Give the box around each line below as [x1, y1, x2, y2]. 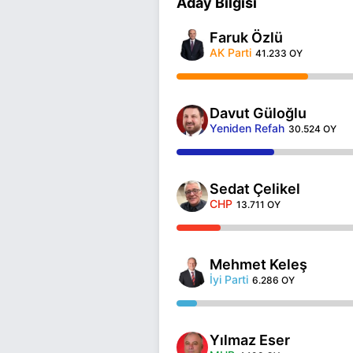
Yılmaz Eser [210, 331, 290, 348]
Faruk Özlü [210, 28, 283, 46]
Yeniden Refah [210, 121, 284, 135]
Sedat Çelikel [210, 180, 300, 197]
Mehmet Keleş [210, 255, 307, 273]
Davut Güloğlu [210, 104, 307, 121]
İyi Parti [210, 272, 248, 286]
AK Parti [210, 45, 251, 59]
